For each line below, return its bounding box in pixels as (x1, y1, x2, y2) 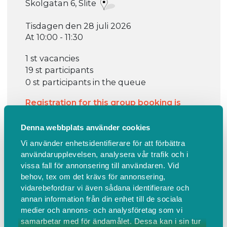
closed (25, 108, 54, 119)
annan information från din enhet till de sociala (20, 194, 182, 203)
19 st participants (25, 65, 93, 75)
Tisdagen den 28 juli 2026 (25, 20, 131, 31)
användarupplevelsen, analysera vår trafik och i (20, 149, 188, 159)
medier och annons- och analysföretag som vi (20, 205, 183, 214)
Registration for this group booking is (25, 97, 181, 108)
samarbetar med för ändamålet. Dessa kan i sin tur (20, 216, 201, 225)
